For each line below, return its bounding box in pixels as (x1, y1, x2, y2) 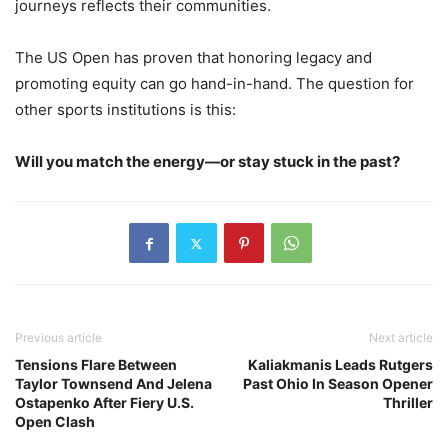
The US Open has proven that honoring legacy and (15, 48, 372, 68)
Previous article (15, 330, 102, 346)
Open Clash (15, 413, 95, 431)
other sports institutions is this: (15, 100, 236, 120)
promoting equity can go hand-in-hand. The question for (15, 74, 414, 94)
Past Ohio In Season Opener (243, 375, 433, 393)
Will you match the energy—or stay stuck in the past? (15, 152, 400, 172)
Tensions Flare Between (15, 356, 177, 374)
